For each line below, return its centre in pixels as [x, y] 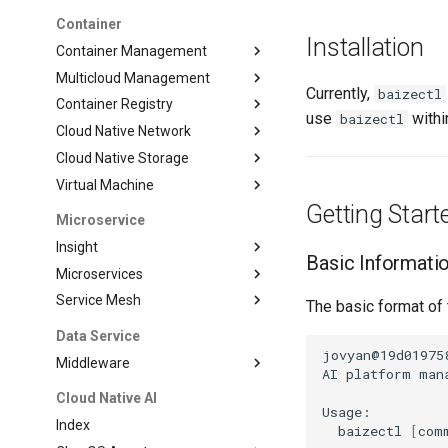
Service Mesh [99, 300]
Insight [77, 246]
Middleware [93, 362]
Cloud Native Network [124, 131]
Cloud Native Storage [123, 157]
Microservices [100, 273]
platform [379, 373]
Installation [365, 47]
